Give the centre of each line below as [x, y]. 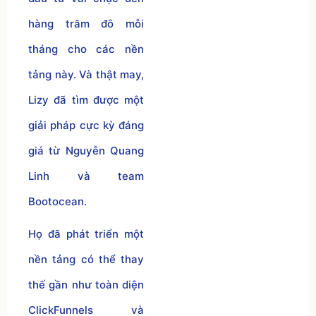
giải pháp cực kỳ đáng [86, 125]
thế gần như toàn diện [86, 284]
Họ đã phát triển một [86, 233]
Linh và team [86, 176]
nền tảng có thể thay [86, 259]
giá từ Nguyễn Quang [86, 150]
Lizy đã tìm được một [86, 99]
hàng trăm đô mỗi [86, 23]
